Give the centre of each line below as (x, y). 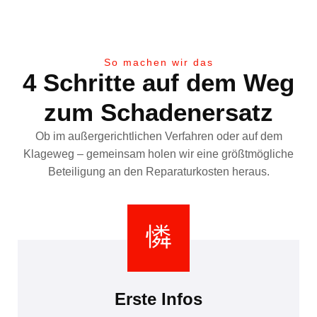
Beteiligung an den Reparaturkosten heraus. (158, 171)
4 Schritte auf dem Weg (158, 82)
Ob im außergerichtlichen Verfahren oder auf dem (158, 136)
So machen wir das (158, 62)
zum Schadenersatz (158, 112)
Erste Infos (158, 299)
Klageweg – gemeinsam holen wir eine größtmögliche (158, 154)
